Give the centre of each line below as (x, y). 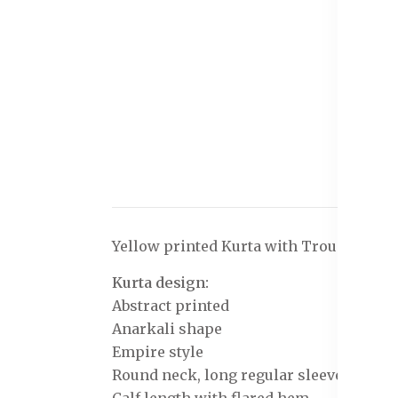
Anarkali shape (167, 329)
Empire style (158, 352)
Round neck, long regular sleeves (231, 375)
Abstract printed (171, 306)
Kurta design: (160, 283)
